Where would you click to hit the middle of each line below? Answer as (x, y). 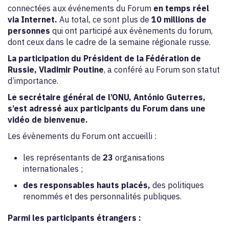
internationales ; (53, 169)
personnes (29, 31)
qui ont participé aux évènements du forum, (131, 31)
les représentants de (63, 157)
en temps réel (181, 8)
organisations (139, 157)
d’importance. (33, 81)
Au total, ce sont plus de (104, 19)
